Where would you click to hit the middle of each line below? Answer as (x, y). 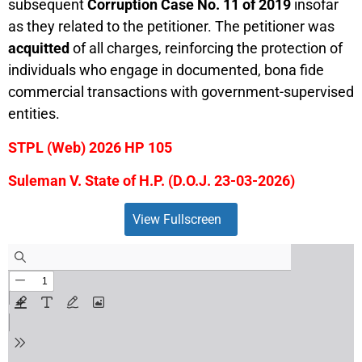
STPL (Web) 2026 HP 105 (90, 147)
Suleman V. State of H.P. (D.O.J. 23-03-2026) (152, 180)
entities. (34, 114)
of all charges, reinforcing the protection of (206, 48)
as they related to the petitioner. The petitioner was (171, 27)
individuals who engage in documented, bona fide (166, 70)
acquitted (39, 48)
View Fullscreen (177, 220)
